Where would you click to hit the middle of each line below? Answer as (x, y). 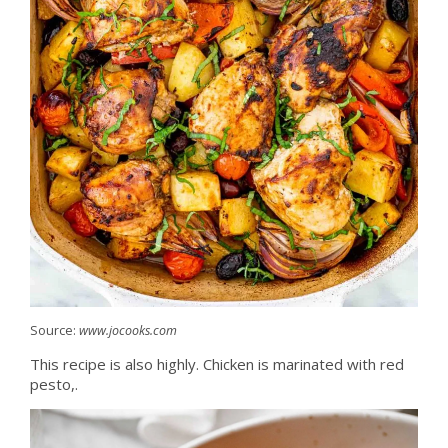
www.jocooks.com (127, 331)
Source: (54, 331)
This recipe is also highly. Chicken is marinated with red (216, 364)
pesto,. (53, 384)
